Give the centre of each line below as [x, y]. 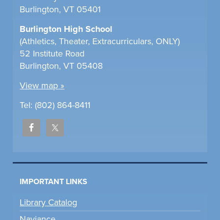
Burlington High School [66, 29]
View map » [42, 85]
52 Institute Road [52, 53]
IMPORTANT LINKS [54, 181]
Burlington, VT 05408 [61, 66]
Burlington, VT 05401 [60, 9]
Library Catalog [49, 202]
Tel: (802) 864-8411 [55, 105]
